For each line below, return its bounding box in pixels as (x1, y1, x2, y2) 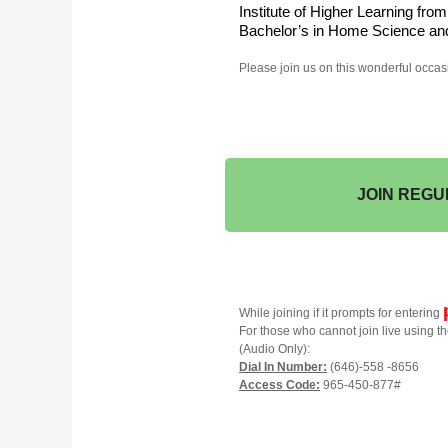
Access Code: (239, 377, 320, 392)
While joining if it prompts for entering (239, 305, 443, 320)
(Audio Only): (239, 341, 310, 356)
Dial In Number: (239, 359, 327, 374)
